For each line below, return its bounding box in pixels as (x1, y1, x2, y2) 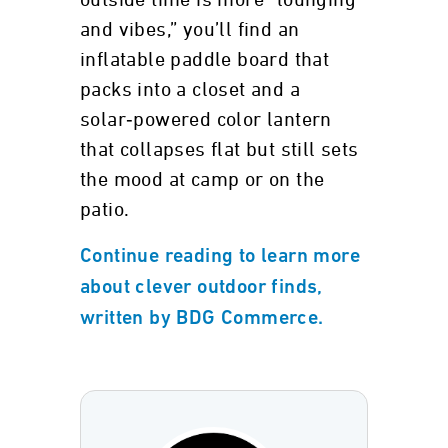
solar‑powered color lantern (80, 110, 332, 130)
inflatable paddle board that (80, 50, 330, 70)
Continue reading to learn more (80, 247, 360, 267)
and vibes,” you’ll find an (80, 20, 300, 40)
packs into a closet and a (80, 80, 300, 100)
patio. (80, 200, 130, 220)
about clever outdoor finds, (80, 278, 323, 298)
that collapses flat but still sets (80, 140, 359, 160)
